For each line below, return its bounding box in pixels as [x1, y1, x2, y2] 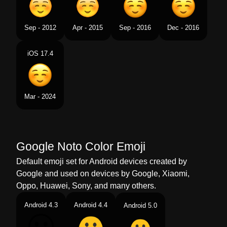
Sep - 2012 [24, 24, 56, 31]
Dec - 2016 [167, 24, 199, 31]
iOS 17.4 [27, 50, 53, 57]
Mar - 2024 [24, 93, 56, 100]
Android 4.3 [24, 201, 58, 209]
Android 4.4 [74, 201, 107, 209]
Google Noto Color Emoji [16, 140, 145, 153]
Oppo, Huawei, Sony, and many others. [16, 181, 156, 190]
